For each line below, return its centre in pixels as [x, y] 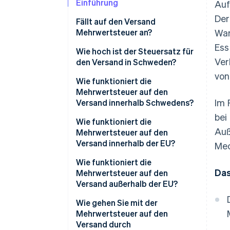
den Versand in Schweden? [126, 62]
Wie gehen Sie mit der [117, 203]
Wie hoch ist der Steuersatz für [135, 51]
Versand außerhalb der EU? [127, 184]
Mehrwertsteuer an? [114, 32]
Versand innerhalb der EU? [126, 143]
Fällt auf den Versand [116, 22]
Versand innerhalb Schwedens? [135, 103]
